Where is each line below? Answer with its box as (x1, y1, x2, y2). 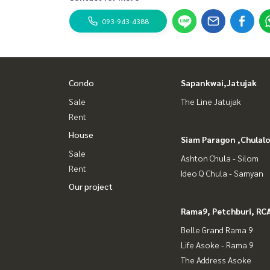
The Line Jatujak (181, 96, 241, 107)
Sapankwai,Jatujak (181, 77, 257, 88)
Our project (69, 181, 113, 192)
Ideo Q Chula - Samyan (181, 168, 263, 178)
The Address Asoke (181, 254, 251, 265)
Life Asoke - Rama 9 (181, 239, 254, 250)
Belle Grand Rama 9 (181, 224, 253, 235)
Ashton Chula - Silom (181, 152, 259, 163)
